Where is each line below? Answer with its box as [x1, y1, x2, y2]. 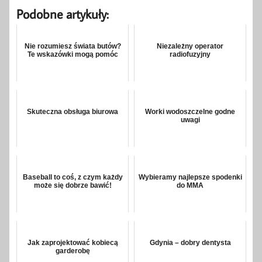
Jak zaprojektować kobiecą [27, 239, 118, 247]
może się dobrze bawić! [33, 181, 112, 190]
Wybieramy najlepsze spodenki [138, 173, 242, 182]
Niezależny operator [157, 42, 223, 51]
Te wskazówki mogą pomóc [27, 50, 118, 59]
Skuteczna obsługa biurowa [27, 108, 118, 116]
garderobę [55, 247, 90, 256]
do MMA [177, 181, 204, 190]
